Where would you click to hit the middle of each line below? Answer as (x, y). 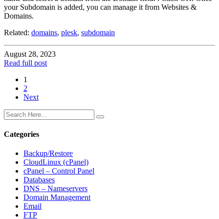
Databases (39, 180)
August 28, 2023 (30, 54)
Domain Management (57, 197)
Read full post (25, 63)
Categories (22, 134)
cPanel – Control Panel (59, 171)
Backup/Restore (48, 153)
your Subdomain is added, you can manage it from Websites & (100, 7)
